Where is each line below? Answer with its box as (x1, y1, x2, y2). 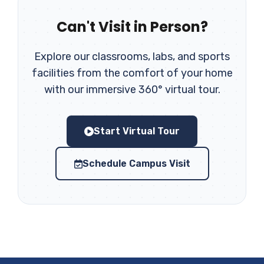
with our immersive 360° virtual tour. (44, 83, 220, 97)
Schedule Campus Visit (82, 158, 190, 170)
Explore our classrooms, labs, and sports (34, 50, 230, 64)
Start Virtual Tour (94, 126, 180, 137)
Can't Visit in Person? (56, 17, 208, 37)
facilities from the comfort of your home (31, 67, 233, 80)
